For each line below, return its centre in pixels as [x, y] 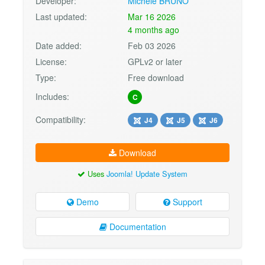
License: [51, 61]
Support [186, 202]
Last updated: [61, 16]
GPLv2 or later [155, 61]
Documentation [136, 227]
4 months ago [154, 29]
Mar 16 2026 [152, 16]
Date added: [59, 45]
